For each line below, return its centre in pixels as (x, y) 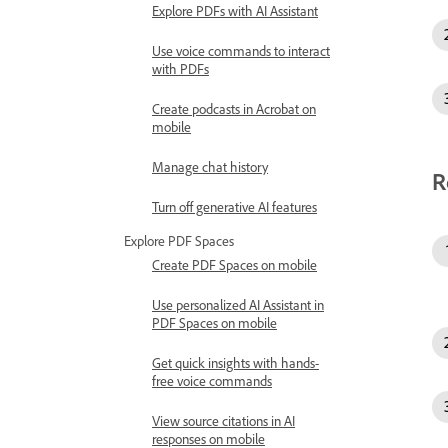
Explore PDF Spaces (179, 240)
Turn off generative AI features (234, 206)
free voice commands (212, 380)
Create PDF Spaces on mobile (234, 264)
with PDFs (180, 68)
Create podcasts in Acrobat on (234, 108)
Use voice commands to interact (241, 50)
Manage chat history (210, 166)
